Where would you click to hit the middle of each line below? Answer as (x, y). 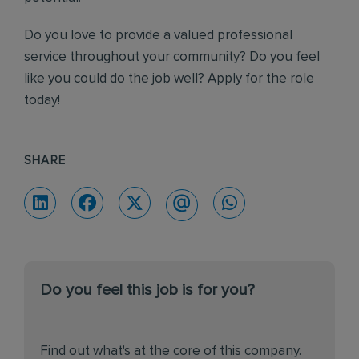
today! (42, 101)
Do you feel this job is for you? (147, 290)
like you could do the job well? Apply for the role (169, 79)
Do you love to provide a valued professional (158, 36)
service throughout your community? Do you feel (172, 57)
